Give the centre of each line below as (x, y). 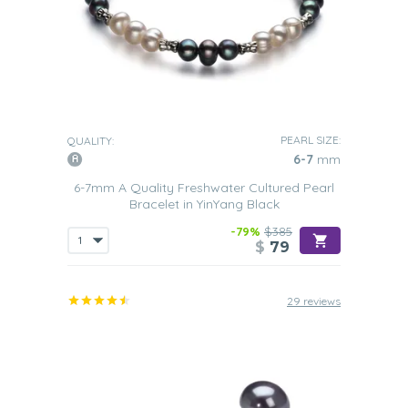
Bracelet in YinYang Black (204, 204)
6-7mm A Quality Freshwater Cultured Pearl (204, 188)
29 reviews (314, 301)
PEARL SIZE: (311, 140)
